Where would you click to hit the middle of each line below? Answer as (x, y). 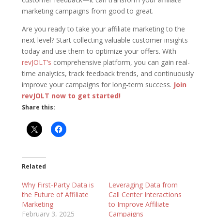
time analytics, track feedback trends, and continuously (108, 73)
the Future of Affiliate (55, 194)
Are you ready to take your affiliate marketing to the (103, 29)
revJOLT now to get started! (71, 95)
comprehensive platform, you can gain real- (120, 62)
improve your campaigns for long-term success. (97, 84)
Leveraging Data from (143, 185)
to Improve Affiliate (139, 204)
